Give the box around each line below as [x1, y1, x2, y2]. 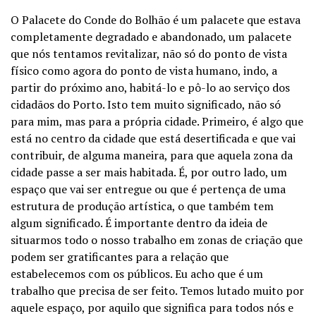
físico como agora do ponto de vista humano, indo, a [11, 63, 277, 78]
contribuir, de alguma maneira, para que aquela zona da [11, 147, 293, 163]
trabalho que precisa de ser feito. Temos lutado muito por [11, 283, 304, 298]
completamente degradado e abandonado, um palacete [11, 29, 291, 44]
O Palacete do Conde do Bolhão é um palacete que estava [11, 12, 300, 28]
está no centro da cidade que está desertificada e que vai [11, 130, 296, 146]
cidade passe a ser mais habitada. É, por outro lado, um [11, 164, 287, 180]
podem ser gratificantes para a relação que [11, 249, 229, 265]
